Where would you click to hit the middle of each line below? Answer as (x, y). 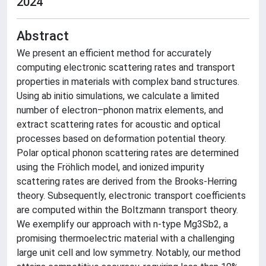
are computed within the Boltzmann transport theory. (127, 210)
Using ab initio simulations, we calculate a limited (118, 96)
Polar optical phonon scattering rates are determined (128, 153)
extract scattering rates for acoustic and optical (118, 124)
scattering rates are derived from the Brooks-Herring (127, 181)
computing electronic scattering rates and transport (126, 67)
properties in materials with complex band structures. (128, 82)
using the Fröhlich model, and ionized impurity (110, 167)
